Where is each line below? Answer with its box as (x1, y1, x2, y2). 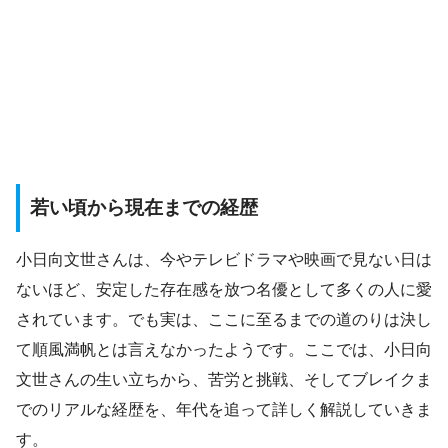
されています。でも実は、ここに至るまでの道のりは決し (16, 311, 432, 329)
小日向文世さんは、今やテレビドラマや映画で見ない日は (16, 251, 432, 269)
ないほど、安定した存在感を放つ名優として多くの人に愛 (16, 281, 432, 299)
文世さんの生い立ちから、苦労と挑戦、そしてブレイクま (16, 371, 432, 389)
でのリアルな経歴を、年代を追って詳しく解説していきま (16, 401, 432, 419)
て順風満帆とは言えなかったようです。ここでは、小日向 (16, 341, 432, 359)
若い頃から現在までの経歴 (30, 196, 258, 218)
